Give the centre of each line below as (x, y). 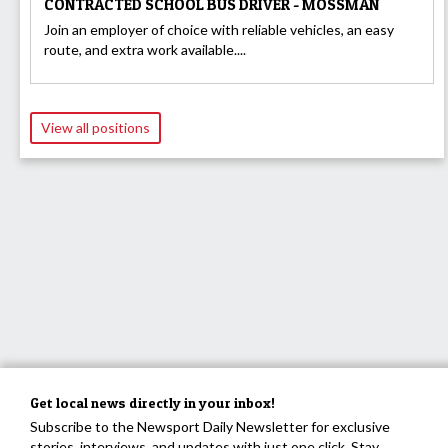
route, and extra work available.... (145, 50)
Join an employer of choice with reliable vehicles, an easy (219, 30)
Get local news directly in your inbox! (152, 402)
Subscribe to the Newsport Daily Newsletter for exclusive (210, 426)
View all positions (95, 128)
